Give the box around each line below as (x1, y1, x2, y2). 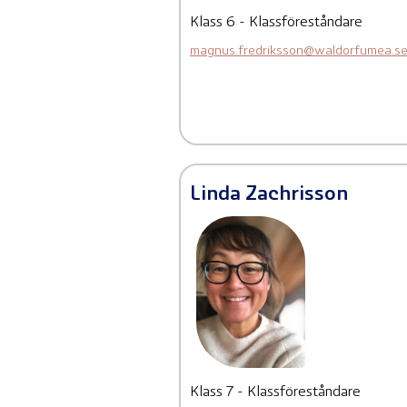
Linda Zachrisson (190, 184, 348, 206)
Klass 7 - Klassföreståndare (190, 384, 361, 400)
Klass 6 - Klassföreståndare (190, 15, 362, 31)
